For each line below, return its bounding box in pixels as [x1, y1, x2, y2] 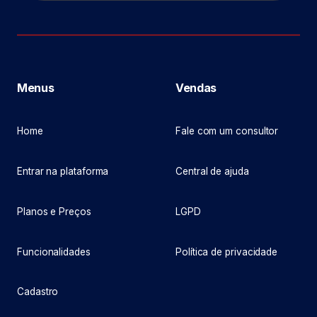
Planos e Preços [17, 205, 91, 217]
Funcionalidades [17, 246, 91, 258]
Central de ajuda [175, 165, 249, 177]
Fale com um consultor [175, 125, 279, 137]
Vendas [175, 81, 217, 96]
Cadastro [17, 286, 59, 298]
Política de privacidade [175, 246, 278, 258]
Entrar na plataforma [17, 165, 109, 177]
